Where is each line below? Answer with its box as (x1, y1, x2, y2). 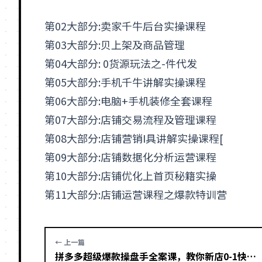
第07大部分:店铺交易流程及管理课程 (44, 112, 216, 127)
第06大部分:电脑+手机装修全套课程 (44, 93, 212, 108)
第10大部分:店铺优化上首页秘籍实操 (44, 168, 216, 183)
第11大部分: (44, 187, 101, 202)
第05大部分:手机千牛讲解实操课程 (44, 74, 206, 89)
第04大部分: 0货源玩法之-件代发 (44, 56, 197, 71)
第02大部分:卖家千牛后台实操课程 (44, 18, 206, 33)
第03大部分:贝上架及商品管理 (44, 37, 185, 52)
